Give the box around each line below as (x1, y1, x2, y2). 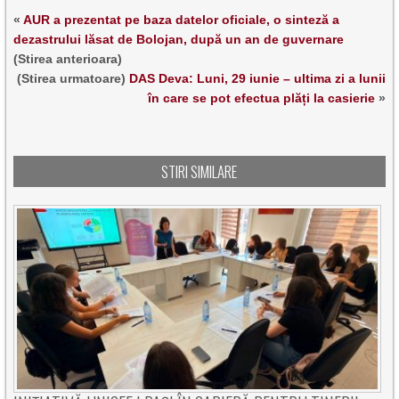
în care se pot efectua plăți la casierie (147, 91, 375, 106)
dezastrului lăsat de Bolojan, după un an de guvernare (13, 32, 345, 47)
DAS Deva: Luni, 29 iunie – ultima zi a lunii (128, 71, 386, 86)
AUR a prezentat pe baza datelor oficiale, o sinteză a (23, 12, 340, 28)
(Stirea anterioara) (13, 52, 123, 67)
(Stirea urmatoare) (16, 71, 129, 86)
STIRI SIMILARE (161, 160, 238, 183)
